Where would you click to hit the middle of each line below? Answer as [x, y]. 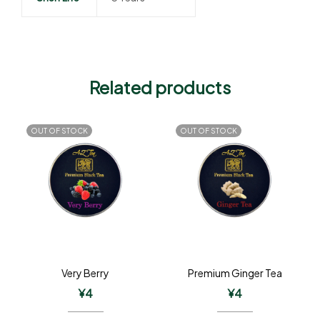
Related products [160, 87]
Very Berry [85, 272]
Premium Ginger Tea [235, 272]
